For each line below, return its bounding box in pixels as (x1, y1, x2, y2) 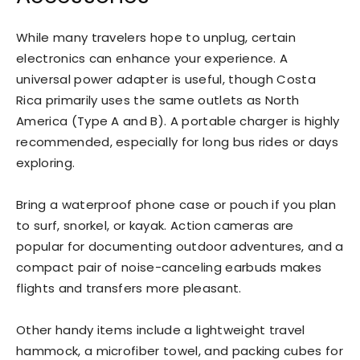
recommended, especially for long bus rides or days (16, 133, 339, 150)
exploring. (16, 153, 76, 171)
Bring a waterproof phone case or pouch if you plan (16, 195, 337, 213)
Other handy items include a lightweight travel (16, 321, 305, 338)
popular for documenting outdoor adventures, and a (16, 237, 344, 255)
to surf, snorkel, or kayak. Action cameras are (16, 216, 294, 234)
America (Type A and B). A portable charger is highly (16, 112, 340, 129)
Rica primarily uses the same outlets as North (16, 91, 300, 108)
